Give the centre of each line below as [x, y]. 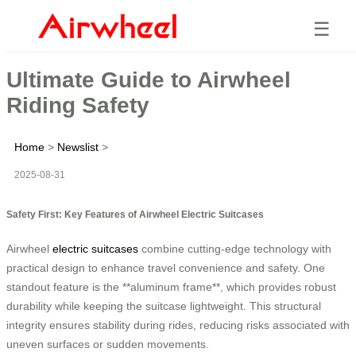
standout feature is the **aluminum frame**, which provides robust [171, 286]
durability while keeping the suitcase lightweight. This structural [164, 306]
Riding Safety [78, 105]
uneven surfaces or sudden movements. [108, 344]
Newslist [78, 147]
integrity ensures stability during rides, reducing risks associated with [178, 325]
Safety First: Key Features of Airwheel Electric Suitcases [135, 214]
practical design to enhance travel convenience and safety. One [166, 267]
